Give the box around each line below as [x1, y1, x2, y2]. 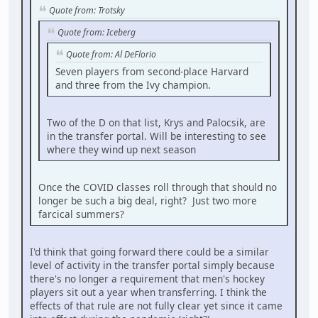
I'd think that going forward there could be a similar [30, 245, 269, 259]
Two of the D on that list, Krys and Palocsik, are [47, 116, 265, 130]
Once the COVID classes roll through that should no [38, 180, 277, 194]
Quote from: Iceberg [57, 26, 136, 38]
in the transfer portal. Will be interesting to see [47, 129, 266, 143]
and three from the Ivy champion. [55, 78, 211, 92]
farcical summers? [38, 207, 124, 221]
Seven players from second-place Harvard [55, 65, 248, 79]
